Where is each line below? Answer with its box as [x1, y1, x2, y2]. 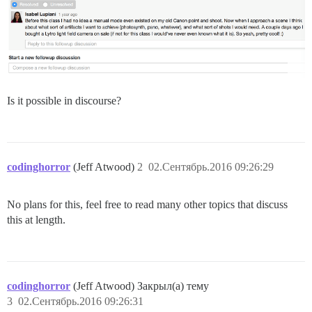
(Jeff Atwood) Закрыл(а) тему [73, 280, 209, 292]
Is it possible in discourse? [7, 95, 121, 107]
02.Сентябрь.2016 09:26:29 [148, 161, 274, 173]
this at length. [7, 214, 65, 226]
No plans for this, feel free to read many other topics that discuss [7, 198, 288, 211]
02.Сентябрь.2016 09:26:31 [18, 295, 143, 308]
